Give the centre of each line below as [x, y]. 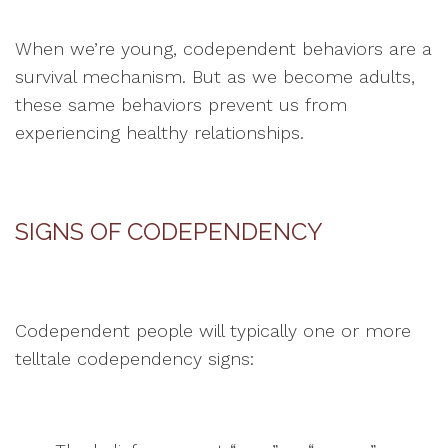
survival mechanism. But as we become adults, [215, 76]
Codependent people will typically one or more [213, 330]
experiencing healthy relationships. [159, 132]
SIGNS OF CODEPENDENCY [169, 231]
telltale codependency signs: [134, 358]
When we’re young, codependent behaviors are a [223, 48]
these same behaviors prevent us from [181, 104]
